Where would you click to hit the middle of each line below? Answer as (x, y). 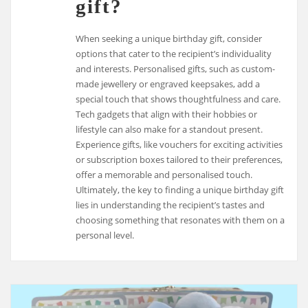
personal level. (105, 235)
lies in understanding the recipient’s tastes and (170, 205)
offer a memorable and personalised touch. (164, 175)
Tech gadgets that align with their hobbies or (167, 114)
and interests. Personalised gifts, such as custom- (176, 69)
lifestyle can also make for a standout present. (169, 130)
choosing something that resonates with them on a (180, 220)
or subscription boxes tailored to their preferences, (179, 160)
